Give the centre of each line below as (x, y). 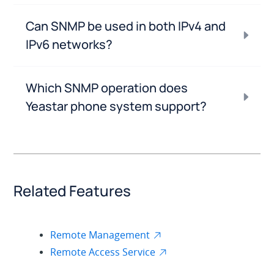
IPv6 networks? (69, 44)
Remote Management (100, 235)
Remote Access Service (103, 252)
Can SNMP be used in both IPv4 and (126, 26)
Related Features (72, 190)
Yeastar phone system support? (117, 106)
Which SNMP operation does (107, 87)
